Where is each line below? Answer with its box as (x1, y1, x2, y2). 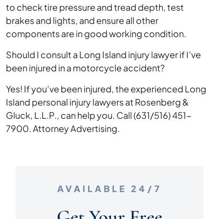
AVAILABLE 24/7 (57, 182, 162, 194)
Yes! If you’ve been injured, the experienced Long (6, 83, 206, 94)
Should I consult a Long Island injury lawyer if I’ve (6, 48, 201, 60)
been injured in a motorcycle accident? (6, 62, 165, 73)
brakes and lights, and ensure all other (6, 14, 158, 26)
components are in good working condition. (6, 27, 186, 39)
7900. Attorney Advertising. (6, 122, 120, 134)
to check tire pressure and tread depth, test (6, 1, 184, 13)
